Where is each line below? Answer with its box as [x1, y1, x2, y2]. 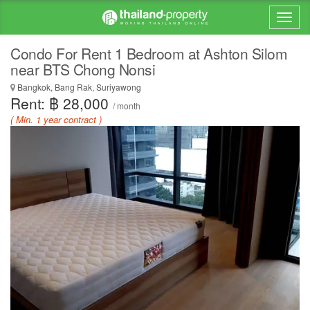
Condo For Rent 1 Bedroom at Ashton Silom [10, 43, 287, 64]
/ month [113, 100, 140, 111]
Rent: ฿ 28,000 [10, 93, 113, 113]
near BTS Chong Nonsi [10, 59, 155, 80]
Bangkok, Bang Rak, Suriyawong [15, 81, 141, 93]
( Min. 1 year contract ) [10, 113, 102, 126]
